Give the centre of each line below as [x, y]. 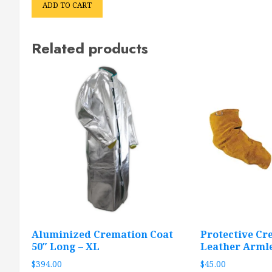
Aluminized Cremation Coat [102, 235]
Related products [90, 49]
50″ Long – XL [66, 247]
